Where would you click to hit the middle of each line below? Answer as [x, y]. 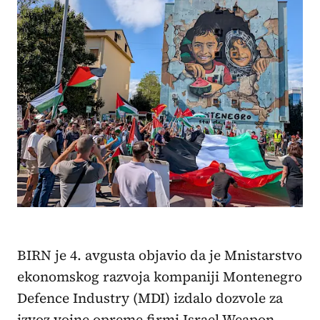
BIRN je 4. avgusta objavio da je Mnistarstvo [160, 255]
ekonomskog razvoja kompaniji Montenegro [160, 276]
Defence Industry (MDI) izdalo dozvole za [150, 297]
